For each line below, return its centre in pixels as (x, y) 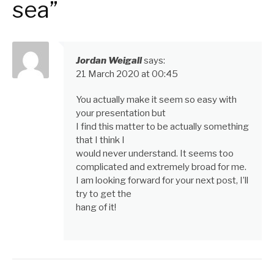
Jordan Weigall (109, 61)
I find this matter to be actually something (162, 127)
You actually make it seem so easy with (156, 100)
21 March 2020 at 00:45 (127, 74)
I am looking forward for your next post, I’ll (162, 181)
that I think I (100, 140)
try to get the (104, 194)
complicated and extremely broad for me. (161, 167)
